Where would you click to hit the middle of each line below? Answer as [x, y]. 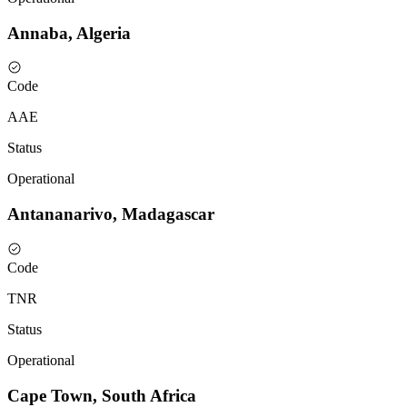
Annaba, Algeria [69, 33]
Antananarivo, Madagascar [111, 214]
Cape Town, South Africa [102, 395]
